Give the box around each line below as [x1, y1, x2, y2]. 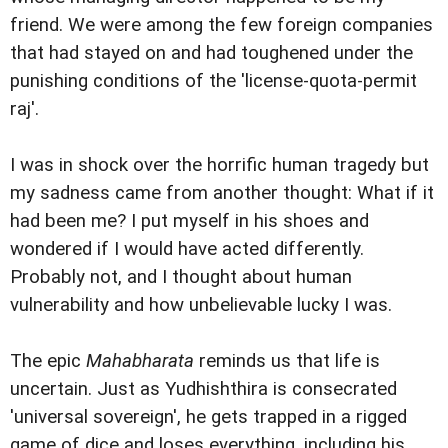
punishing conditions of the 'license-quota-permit [10, 70, 417, 93]
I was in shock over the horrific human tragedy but [10, 154, 429, 177]
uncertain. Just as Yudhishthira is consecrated [10, 378, 397, 401]
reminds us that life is [194, 350, 380, 373]
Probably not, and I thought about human [10, 266, 352, 289]
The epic [10, 350, 86, 373]
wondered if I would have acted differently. [10, 238, 364, 261]
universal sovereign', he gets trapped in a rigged [14, 406, 407, 429]
